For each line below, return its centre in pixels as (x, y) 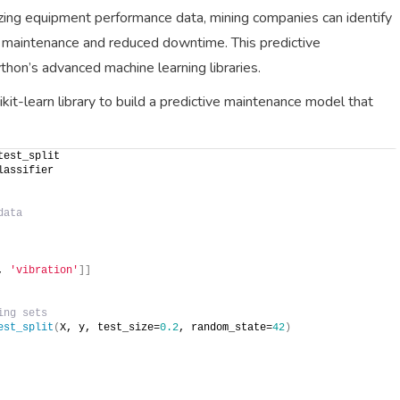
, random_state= (225, 327)
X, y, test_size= (110, 327)
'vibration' (44, 270)
